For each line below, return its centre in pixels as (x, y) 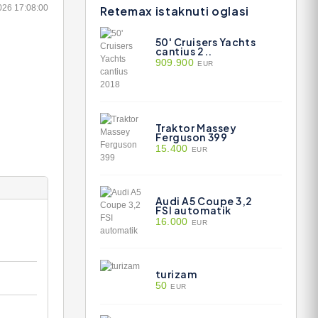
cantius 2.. (183, 51)
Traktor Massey (196, 128)
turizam (176, 274)
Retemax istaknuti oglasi (174, 11)
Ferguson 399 (191, 137)
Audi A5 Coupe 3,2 (204, 201)
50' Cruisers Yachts (205, 42)
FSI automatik (193, 210)
